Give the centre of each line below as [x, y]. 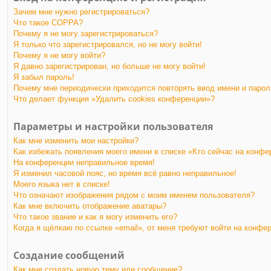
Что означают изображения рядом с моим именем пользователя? [134, 195]
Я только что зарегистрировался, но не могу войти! [108, 44]
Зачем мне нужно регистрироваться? [81, 11]
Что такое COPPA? [48, 22]
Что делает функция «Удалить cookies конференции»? [114, 99]
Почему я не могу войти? [59, 55]
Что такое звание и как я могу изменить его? [95, 217]
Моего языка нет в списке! [62, 184]
